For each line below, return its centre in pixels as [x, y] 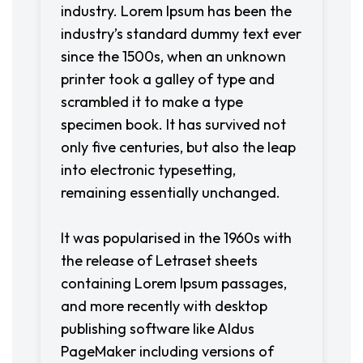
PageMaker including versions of [167, 351]
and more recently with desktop [164, 306]
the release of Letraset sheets [159, 261]
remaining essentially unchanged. [171, 192]
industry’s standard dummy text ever [181, 34]
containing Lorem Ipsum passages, [174, 283]
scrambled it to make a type [152, 102]
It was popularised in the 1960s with [176, 238]
